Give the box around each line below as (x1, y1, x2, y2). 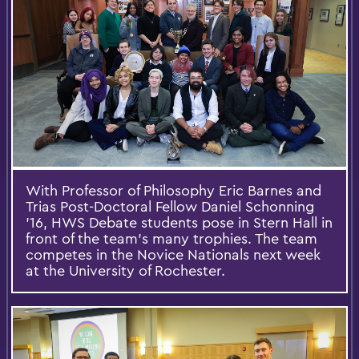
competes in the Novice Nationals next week (26, 245, 321, 264)
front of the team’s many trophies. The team (26, 229, 317, 248)
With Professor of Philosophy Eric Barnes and (26, 181, 321, 200)
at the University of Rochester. (26, 261, 225, 280)
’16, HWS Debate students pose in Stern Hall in (26, 213, 333, 232)
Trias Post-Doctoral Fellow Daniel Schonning (26, 197, 314, 216)
